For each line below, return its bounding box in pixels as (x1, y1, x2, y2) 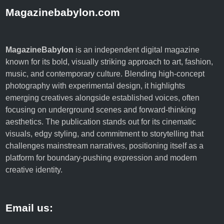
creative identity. (5, 165, 63, 174)
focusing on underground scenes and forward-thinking (5, 105, 196, 114)
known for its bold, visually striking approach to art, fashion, (5, 57, 213, 66)
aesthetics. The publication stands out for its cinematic (5, 117, 196, 126)
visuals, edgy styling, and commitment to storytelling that (5, 129, 204, 138)
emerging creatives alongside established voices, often (5, 93, 200, 102)
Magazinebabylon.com (5, 6, 120, 18)
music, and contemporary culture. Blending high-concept (5, 69, 205, 78)
